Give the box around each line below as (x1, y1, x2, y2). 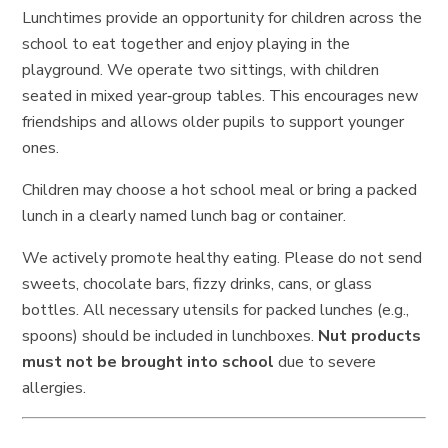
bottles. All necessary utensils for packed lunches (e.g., (22, 298, 410, 321)
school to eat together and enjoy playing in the (22, 32, 351, 55)
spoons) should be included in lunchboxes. (22, 324, 319, 347)
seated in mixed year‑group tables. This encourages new (22, 84, 419, 107)
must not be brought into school (22, 350, 275, 373)
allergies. (22, 376, 87, 399)
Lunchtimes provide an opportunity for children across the (22, 6, 423, 29)
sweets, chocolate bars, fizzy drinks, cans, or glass (22, 272, 373, 295)
